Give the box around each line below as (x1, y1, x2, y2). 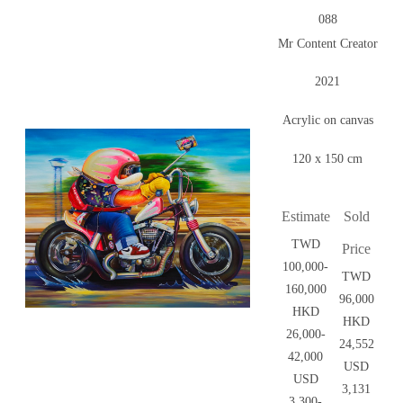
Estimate (281, 209, 330, 225)
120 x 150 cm (292, 152, 363, 166)
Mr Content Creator (277, 37, 378, 51)
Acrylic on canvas (282, 113, 373, 128)
